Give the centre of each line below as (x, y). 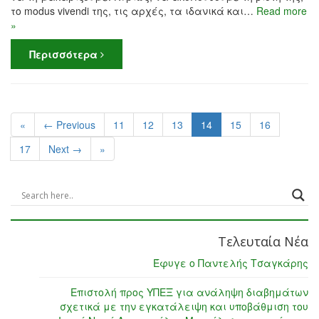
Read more (282, 11)
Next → (65, 149)
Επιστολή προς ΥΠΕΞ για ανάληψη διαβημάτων (189, 292)
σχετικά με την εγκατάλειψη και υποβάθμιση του (184, 307)
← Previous (69, 125)
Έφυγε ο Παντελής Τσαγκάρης (231, 263)
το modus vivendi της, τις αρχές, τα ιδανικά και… (134, 11)
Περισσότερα (65, 54)
